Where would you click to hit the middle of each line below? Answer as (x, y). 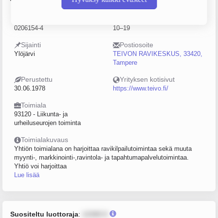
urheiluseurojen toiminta (47, 123)
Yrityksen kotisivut (147, 79)
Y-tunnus (35, 19)
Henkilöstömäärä (146, 19)
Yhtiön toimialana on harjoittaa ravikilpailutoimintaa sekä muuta (103, 149)
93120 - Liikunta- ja (41, 114)
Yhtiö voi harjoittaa (40, 166)
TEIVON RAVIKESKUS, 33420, (158, 54)
